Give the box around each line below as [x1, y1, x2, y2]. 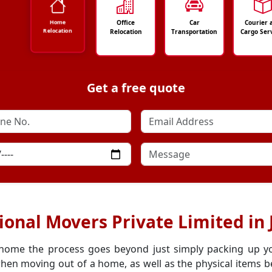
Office [117, 18, 135, 27]
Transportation [171, 27, 218, 36]
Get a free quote [87, 80, 185, 96]
